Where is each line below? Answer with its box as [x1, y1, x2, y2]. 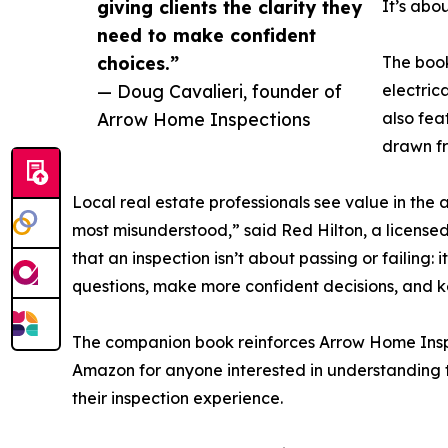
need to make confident [97, 24, 316, 47]
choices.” [97, 52, 179, 75]
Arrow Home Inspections [97, 108, 311, 131]
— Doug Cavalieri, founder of [97, 80, 342, 103]
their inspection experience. [72, 388, 283, 409]
